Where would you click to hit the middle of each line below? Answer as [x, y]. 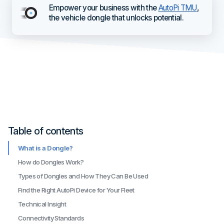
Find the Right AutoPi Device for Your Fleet [76, 190]
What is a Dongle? [45, 148]
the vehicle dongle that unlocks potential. [116, 18]
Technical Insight [42, 204]
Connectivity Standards [51, 218]
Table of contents [46, 131]
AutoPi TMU [177, 8]
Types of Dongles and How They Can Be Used [83, 176]
